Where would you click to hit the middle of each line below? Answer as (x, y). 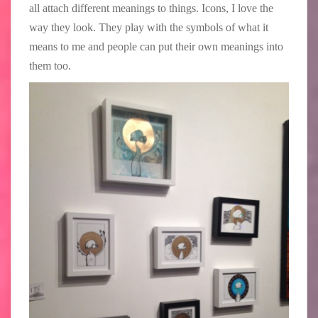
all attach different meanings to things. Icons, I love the (151, 9)
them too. (50, 66)
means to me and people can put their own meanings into (156, 47)
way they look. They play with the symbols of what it (149, 28)
